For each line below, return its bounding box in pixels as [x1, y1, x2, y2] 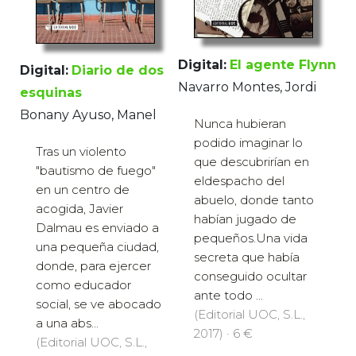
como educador [36, 277, 131, 292]
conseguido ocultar [194, 269, 307, 284]
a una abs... [36, 315, 99, 331]
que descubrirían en [194, 154, 309, 170]
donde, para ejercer [36, 257, 151, 273]
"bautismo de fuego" [36, 162, 156, 178]
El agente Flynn [230, 57, 336, 73]
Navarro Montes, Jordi [178, 79, 316, 95]
